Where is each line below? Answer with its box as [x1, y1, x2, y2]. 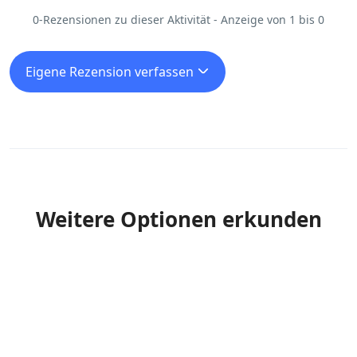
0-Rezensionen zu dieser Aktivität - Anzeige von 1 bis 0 [33, 12, 324, 27]
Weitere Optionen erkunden [35, 205, 322, 233]
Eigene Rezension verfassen [25, 63, 197, 80]
